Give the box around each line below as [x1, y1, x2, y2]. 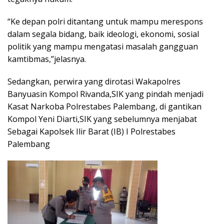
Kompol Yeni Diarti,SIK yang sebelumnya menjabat [7, 113, 197, 125]
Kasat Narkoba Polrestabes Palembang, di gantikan [7, 101, 201, 112]
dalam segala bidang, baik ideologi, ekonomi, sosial [7, 28, 199, 40]
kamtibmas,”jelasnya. [7, 53, 86, 65]
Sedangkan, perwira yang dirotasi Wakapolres [7, 76, 180, 87]
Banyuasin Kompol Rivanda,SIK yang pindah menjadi [7, 88, 203, 100]
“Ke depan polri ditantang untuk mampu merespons [7, 16, 203, 27]
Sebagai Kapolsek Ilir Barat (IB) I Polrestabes [7, 126, 175, 137]
